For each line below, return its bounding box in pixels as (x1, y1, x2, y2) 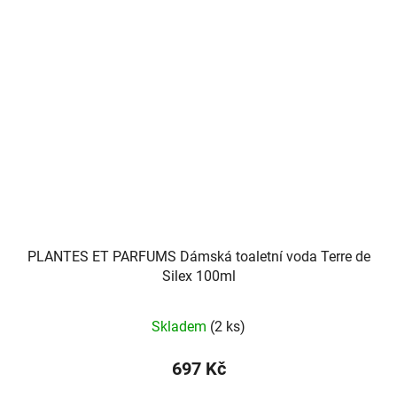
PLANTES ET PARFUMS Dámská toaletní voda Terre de (27, 248, 370, 266)
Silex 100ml (161, 268, 236, 285)
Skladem (152, 318, 210, 336)
